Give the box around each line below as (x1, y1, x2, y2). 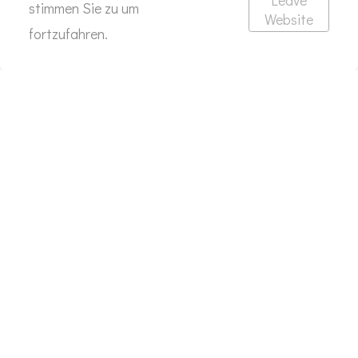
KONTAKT (135, 60, 223, 82)
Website (265, 9, 314, 29)
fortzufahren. (28, 24, 108, 43)
